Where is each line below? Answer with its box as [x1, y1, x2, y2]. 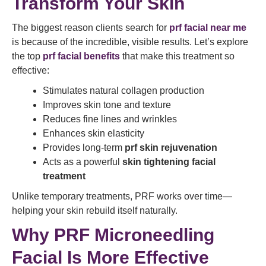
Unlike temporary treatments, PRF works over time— [12, 191, 232, 201]
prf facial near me [169, 23, 246, 33]
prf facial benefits [43, 51, 120, 61]
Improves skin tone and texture [43, 100, 171, 110]
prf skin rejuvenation [125, 142, 217, 153]
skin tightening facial [122, 157, 216, 167]
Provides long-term [43, 142, 125, 153]
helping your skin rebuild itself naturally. [12, 205, 178, 216]
